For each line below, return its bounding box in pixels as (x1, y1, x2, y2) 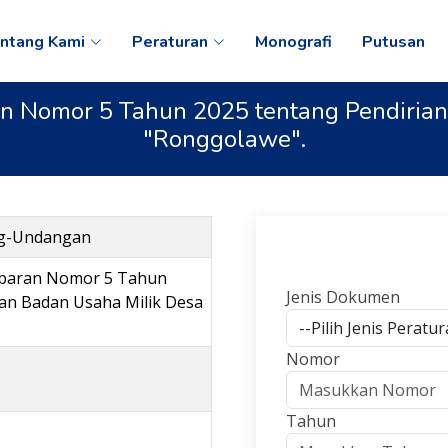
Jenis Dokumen (286, 286, 400, 308)
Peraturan (132, 31, 209, 53)
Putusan (362, 31, 426, 53)
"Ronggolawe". (142, 123, 306, 155)
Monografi (255, 31, 333, 53)
